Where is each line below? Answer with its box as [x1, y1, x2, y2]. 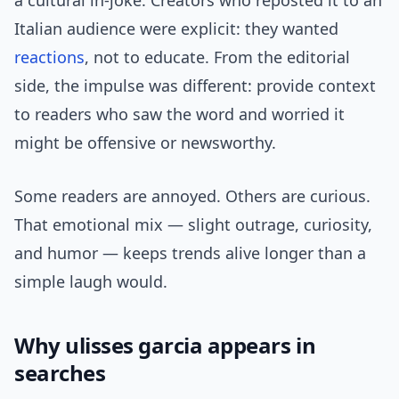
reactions [14, 46, 85, 69]
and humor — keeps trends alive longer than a [14, 242, 366, 265]
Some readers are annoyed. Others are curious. [14, 185, 370, 208]
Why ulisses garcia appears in [14, 330, 316, 361]
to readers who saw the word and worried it [14, 103, 345, 126]
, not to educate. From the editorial [85, 46, 350, 69]
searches [14, 358, 106, 388]
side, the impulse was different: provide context [14, 75, 376, 97]
